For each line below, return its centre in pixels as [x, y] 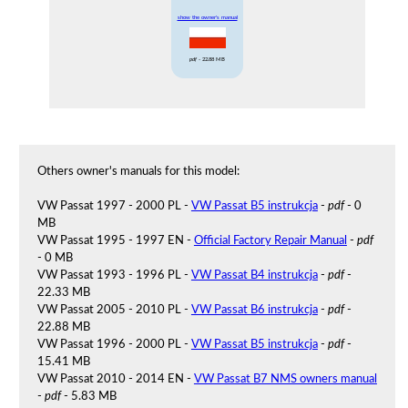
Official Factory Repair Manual [270, 240]
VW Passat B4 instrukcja [254, 275]
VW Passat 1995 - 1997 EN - [115, 240]
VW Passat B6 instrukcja [254, 309]
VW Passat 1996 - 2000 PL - [114, 344]
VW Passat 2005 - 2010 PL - [114, 309]
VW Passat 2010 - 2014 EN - [115, 378]
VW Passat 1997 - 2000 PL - [114, 205]
